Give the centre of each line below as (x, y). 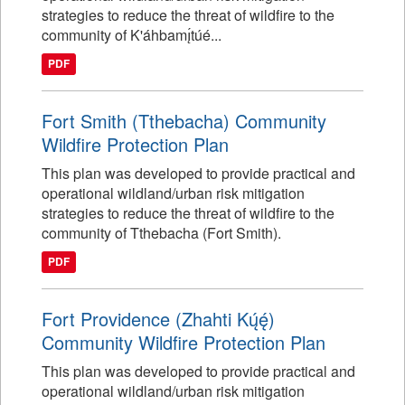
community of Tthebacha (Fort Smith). (161, 233)
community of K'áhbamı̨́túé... (132, 35)
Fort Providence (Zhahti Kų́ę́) (158, 319)
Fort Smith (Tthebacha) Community (184, 121)
